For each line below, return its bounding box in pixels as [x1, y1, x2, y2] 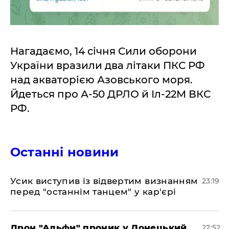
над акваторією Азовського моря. [10, 74, 193, 86]
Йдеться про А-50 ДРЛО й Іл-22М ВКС [10, 88, 211, 101]
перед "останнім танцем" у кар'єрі [10, 187, 176, 197]
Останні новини [10, 145, 119, 160]
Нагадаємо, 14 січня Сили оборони [10, 45, 197, 58]
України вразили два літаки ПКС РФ [10, 59, 205, 72]
